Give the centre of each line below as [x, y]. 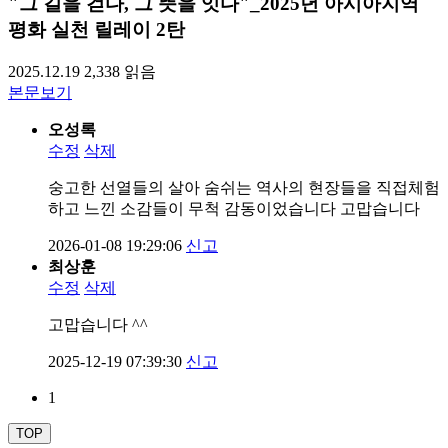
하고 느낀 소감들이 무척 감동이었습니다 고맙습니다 [234, 208]
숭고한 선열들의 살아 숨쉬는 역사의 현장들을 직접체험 [244, 187]
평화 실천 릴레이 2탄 [96, 30]
